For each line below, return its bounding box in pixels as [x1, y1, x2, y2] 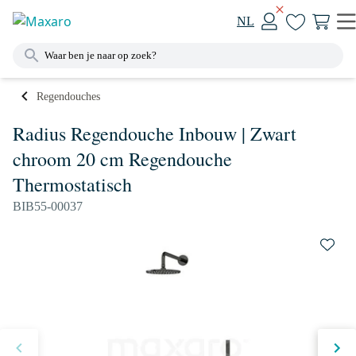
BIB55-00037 [13, 199, 83, 213]
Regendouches [37, 90, 100, 103]
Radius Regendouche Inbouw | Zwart [13, 121, 296, 146]
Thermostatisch [13, 172, 132, 197]
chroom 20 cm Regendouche [13, 146, 232, 172]
